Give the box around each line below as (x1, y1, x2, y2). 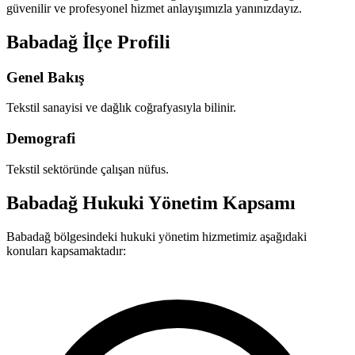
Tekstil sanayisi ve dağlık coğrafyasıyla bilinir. (6, 101, 236, 115)
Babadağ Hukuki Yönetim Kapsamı (6, 192, 296, 213)
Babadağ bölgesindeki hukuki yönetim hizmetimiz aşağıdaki (6, 229, 307, 243)
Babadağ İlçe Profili (6, 31, 170, 52)
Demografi (6, 130, 75, 147)
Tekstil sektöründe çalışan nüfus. (6, 162, 169, 176)
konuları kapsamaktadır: (6, 243, 126, 258)
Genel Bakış (6, 68, 84, 86)
